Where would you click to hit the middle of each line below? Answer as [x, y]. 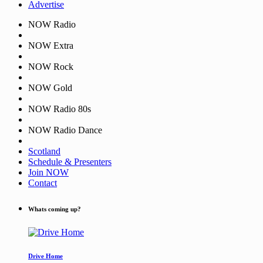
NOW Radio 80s [60, 109]
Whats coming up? [55, 209]
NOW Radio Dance [65, 130]
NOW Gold [50, 88]
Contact [43, 183]
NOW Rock [51, 67]
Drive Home [45, 256]
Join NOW [48, 173]
